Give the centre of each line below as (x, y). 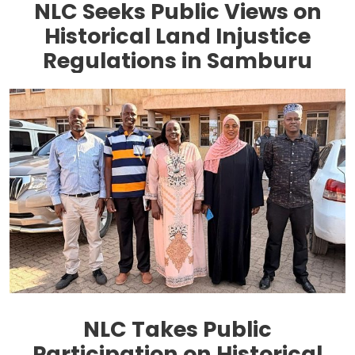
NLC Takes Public (177, 329)
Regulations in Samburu (177, 61)
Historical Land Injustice (177, 36)
